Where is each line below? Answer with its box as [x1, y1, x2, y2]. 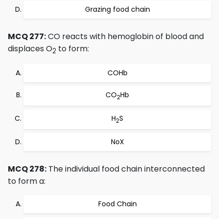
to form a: [8, 175, 45, 187]
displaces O [8, 43, 52, 54]
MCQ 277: [8, 31, 46, 42]
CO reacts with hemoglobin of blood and [46, 31, 204, 42]
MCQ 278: [8, 163, 46, 175]
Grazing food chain [85, 4, 150, 14]
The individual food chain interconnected [46, 163, 205, 175]
